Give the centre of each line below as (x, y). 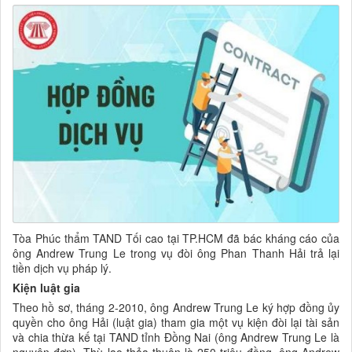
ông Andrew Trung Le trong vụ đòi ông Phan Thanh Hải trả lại (176, 253)
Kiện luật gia (46, 287)
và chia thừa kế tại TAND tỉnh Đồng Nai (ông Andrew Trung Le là (176, 337)
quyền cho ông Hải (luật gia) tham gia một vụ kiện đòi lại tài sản (176, 322)
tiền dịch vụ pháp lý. (62, 268)
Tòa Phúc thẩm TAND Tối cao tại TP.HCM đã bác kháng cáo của (176, 238)
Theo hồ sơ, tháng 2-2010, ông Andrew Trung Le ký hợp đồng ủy (176, 307)
